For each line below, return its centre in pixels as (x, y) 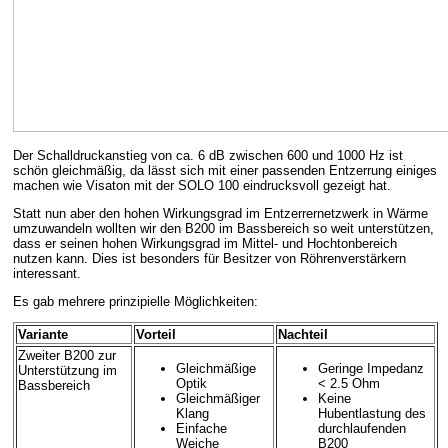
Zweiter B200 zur (67, 356)
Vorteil (156, 335)
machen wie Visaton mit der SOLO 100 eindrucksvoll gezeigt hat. (202, 186)
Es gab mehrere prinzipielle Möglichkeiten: (135, 302)
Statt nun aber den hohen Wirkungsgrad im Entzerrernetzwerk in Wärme (220, 214)
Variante (43, 335)
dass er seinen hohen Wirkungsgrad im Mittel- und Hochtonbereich (205, 244)
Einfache (201, 429)
